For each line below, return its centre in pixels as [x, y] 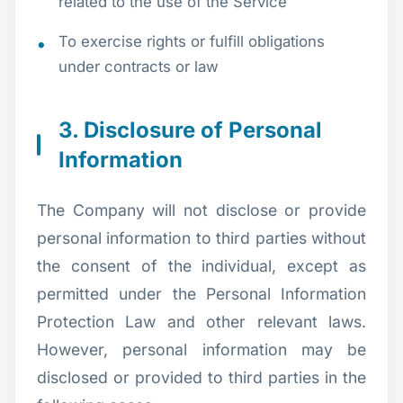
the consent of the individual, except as [201, 265]
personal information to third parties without [201, 237]
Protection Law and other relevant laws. [201, 321]
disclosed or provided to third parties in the [201, 377]
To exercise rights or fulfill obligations [192, 41]
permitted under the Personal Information [201, 293]
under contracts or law [139, 66]
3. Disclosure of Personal [190, 130]
